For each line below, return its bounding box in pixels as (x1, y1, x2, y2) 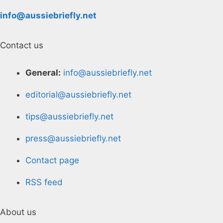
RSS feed (25, 177, 63, 187)
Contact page (25, 155, 79, 165)
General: (25, 67, 61, 78)
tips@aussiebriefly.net (25, 111, 113, 121)
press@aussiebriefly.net (25, 133, 121, 143)
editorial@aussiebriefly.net (25, 89, 131, 100)
